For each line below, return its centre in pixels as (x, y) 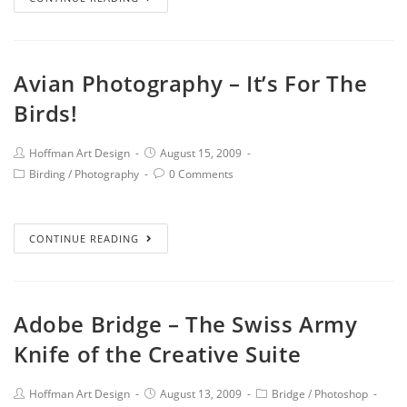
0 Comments (201, 174)
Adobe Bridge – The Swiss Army (186, 324)
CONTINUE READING (84, 238)
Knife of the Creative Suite (158, 354)
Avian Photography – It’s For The (191, 83)
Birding (47, 174)
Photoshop (341, 394)
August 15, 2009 (201, 153)
